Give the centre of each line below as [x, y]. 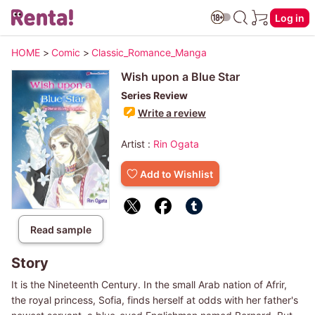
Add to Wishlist [176, 174]
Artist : [137, 144]
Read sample [60, 229]
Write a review [172, 112]
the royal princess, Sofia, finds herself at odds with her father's [155, 300]
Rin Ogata [176, 144]
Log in [290, 18]
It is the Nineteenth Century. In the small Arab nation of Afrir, [149, 285]
